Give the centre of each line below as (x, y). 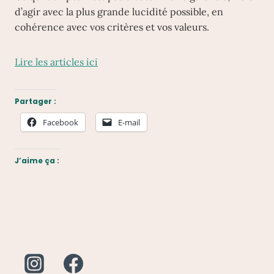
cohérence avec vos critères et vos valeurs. (112, 27)
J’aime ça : (37, 161)
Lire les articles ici (56, 62)
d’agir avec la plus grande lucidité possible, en (119, 12)
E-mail (129, 122)
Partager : (35, 101)
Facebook (61, 122)
